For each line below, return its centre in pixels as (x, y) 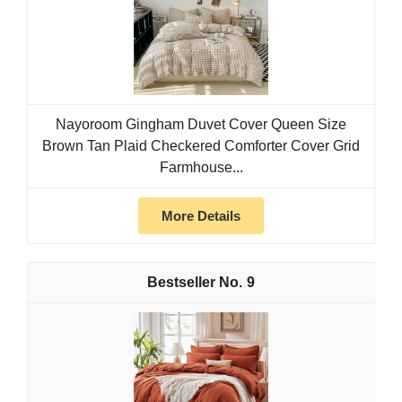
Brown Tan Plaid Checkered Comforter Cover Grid (201, 146)
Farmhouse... (201, 168)
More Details (201, 216)
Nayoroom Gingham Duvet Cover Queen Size (201, 125)
